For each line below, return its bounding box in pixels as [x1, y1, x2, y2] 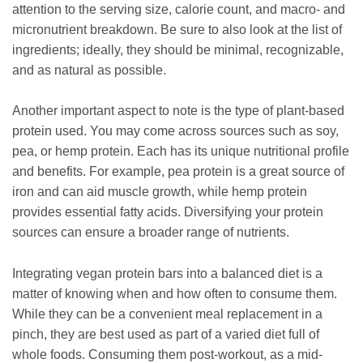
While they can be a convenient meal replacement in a [12, 306, 322, 321]
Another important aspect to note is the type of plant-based [12, 104, 344, 118]
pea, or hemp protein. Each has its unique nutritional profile [12, 144, 349, 159]
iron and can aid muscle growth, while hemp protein [12, 185, 307, 199]
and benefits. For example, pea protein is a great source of [12, 164, 344, 179]
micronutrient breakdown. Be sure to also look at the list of [12, 22, 342, 36]
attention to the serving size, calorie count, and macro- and [12, 2, 345, 16]
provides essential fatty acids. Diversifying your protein [12, 205, 323, 220]
